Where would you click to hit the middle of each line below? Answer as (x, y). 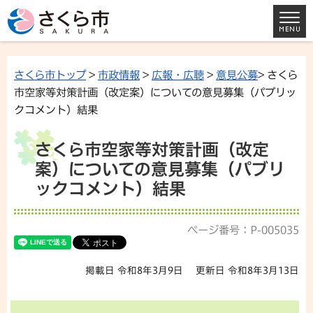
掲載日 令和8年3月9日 (134, 270)
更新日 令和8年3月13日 (247, 270)
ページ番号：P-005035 (243, 230)
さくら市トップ (50, 75)
